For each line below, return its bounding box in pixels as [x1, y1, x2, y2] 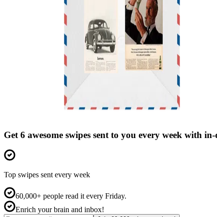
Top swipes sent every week [4, 170, 90, 179]
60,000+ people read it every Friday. [15, 192, 126, 201]
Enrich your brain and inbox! [15, 205, 104, 214]
